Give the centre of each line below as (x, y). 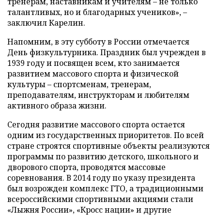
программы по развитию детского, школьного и (103, 156)
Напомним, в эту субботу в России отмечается (98, 41)
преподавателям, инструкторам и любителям (98, 95)
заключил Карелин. (46, 23)
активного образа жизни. (57, 105)
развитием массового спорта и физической (93, 73)
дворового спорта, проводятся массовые (86, 167)
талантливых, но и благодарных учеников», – (97, 12)
